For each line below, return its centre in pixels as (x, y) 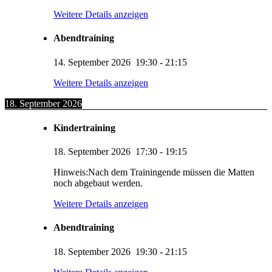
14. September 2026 (92, 62)
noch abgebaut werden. (98, 183)
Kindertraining (84, 127)
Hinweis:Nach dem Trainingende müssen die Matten (154, 172)
